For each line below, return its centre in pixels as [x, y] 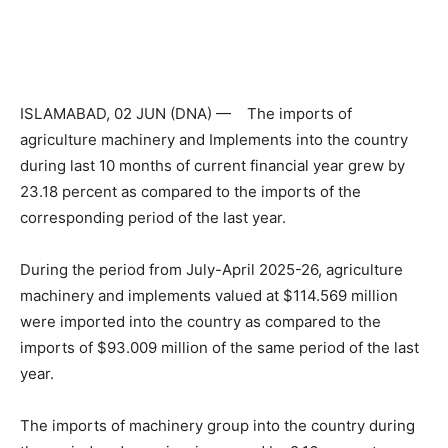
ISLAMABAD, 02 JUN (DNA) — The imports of [186, 113]
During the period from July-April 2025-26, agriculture [211, 269]
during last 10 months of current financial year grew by [212, 165]
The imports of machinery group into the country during [217, 425]
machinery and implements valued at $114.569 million [209, 295]
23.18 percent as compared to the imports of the [190, 191]
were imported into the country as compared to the [200, 321]
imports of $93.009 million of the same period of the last [219, 347]
